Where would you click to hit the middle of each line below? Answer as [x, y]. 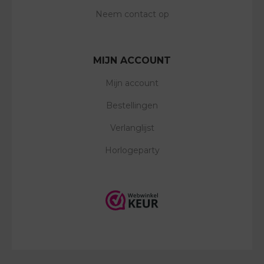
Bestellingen [132, 106]
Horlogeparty [132, 151]
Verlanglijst [132, 128]
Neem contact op [132, 14]
